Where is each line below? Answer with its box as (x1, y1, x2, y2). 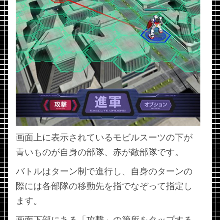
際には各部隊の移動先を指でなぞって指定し (16, 181, 192, 192)
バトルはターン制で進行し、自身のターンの (16, 166, 192, 177)
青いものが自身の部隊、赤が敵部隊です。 (16, 147, 184, 158)
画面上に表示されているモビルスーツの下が (16, 133, 192, 143)
